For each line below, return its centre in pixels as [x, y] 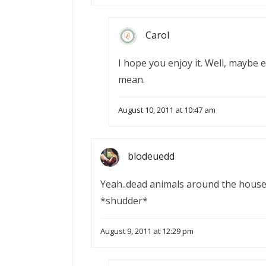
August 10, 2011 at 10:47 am [167, 110]
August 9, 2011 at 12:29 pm [147, 231]
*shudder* [124, 201]
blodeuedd [151, 156]
